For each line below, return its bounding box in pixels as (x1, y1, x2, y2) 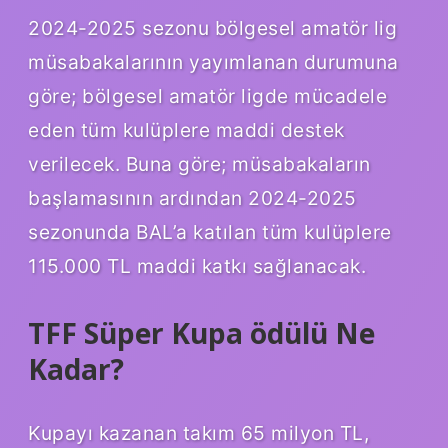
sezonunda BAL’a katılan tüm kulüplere (28, 220, 392, 245)
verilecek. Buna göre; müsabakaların (28, 152, 371, 177)
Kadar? (28, 350, 124, 389)
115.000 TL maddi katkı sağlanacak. (28, 254, 366, 279)
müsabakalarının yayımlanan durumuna (28, 50, 399, 75)
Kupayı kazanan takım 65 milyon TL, (28, 420, 369, 445)
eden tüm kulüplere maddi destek (28, 118, 345, 143)
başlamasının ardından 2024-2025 (28, 186, 357, 211)
